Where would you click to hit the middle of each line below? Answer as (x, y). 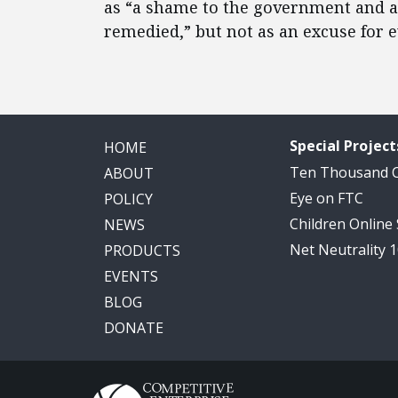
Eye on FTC (326, 198)
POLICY (128, 199)
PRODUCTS (142, 251)
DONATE (134, 328)
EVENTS (131, 276)
